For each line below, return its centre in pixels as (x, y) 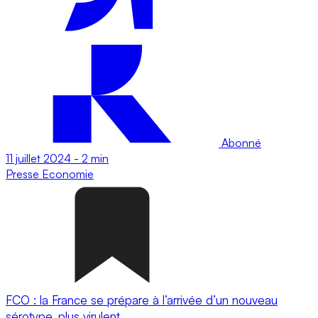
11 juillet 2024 (38, 158)
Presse (24, 174)
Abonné (240, 142)
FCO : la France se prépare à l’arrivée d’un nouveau (142, 300)
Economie (68, 174)
